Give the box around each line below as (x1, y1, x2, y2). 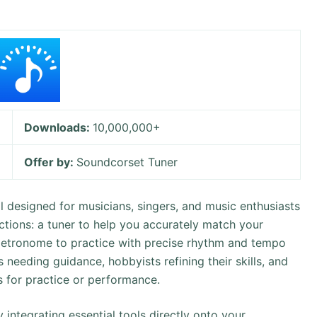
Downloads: (24, 120, 93, 134)
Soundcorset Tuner (76, 155, 178, 169)
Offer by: (24, 155, 77, 169)
